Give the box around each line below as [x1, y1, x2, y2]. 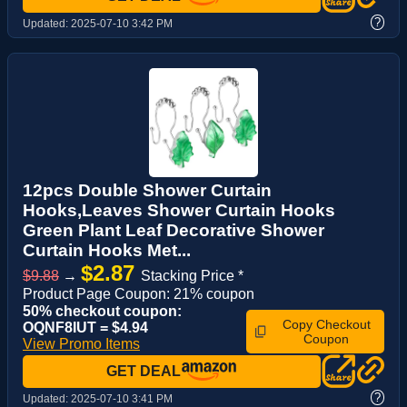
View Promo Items [23, 335, 140, 352]
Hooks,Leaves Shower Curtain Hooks [23, 200, 335, 220]
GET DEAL [106, 362, 181, 379]
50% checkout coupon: [23, 303, 182, 319]
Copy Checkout [282, 316, 371, 332]
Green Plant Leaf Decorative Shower [23, 220, 324, 240]
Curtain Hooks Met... [23, 240, 191, 260]
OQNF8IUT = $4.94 [23, 319, 148, 335]
